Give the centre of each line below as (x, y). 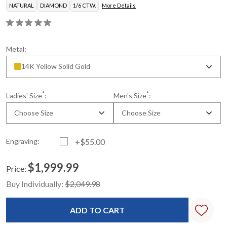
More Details (119, 5)
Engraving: (23, 141)
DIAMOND (53, 5)
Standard (29, 183)
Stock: (16, 188)
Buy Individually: (35, 184)
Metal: (16, 49)
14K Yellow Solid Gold (56, 66)
